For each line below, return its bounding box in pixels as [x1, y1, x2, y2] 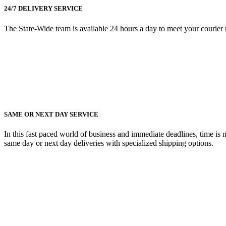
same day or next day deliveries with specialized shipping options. [4, 138, 213, 147]
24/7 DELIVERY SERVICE [4, 5, 83, 13]
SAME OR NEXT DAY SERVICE [4, 110, 98, 118]
